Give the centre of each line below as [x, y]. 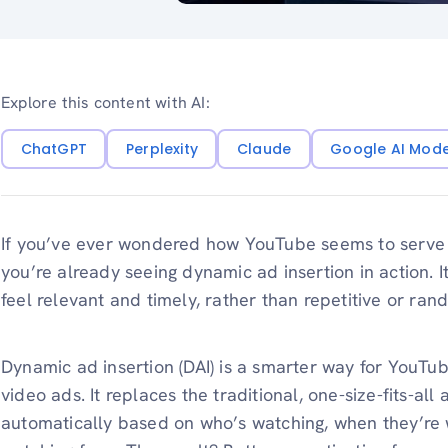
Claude [264, 148]
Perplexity [161, 148]
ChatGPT [53, 148]
